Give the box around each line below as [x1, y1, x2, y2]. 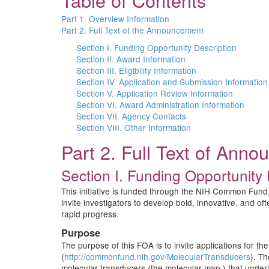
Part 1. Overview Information [61, 13, 169, 25]
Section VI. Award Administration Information [76, 98, 244, 110]
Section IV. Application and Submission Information [76, 76, 268, 88]
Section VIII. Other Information [76, 121, 191, 133]
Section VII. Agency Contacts [76, 110, 186, 122]
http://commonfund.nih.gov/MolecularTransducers [64, 250, 250, 262]
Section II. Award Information [76, 53, 186, 65]
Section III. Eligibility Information [76, 64, 196, 76]
